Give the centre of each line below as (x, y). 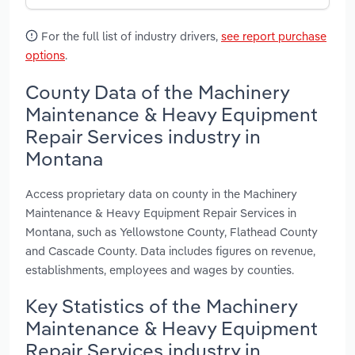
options (45, 55)
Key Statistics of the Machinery (161, 305)
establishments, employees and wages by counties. (160, 269)
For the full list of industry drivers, (130, 36)
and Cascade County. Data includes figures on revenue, (170, 250)
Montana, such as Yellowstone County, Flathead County (172, 231)
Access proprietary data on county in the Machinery (161, 193)
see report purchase (274, 36)
